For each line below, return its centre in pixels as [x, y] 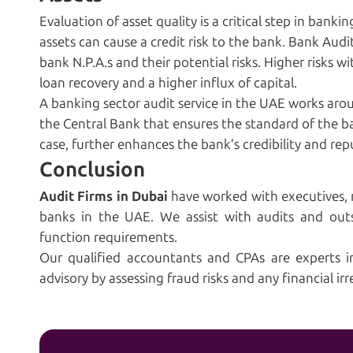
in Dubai [142, 197]
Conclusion [92, 170]
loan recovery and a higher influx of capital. [168, 83]
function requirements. [108, 238]
